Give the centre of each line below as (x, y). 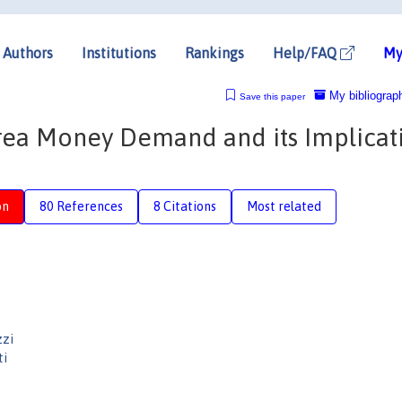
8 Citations (185, 206)
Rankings (214, 52)
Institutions (119, 52)
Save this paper (272, 96)
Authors (28, 52)
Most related (284, 206)
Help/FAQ (306, 52)
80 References (81, 206)
